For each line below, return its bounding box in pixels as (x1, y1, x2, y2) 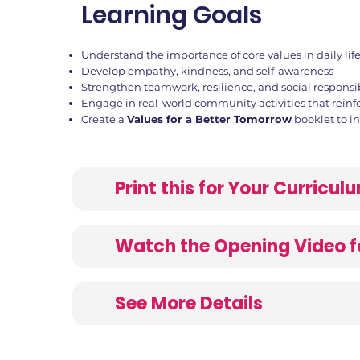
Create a (80, 112, 127, 125)
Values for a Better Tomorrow (126, 112, 292, 125)
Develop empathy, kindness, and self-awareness (80, 64, 333, 77)
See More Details (114, 291, 263, 317)
